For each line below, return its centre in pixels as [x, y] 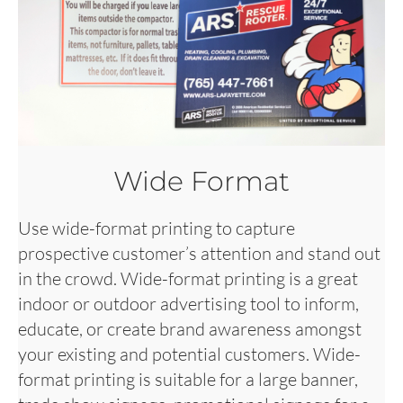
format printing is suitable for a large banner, [188, 379]
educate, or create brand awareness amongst [190, 328]
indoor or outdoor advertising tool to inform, [188, 303]
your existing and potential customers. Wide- [189, 354]
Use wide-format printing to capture [157, 228]
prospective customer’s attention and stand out [199, 253]
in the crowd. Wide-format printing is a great [188, 278]
